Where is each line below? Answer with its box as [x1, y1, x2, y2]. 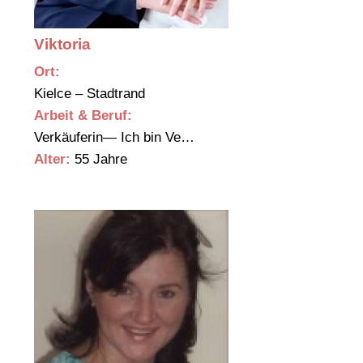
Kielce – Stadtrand [34, 86, 149, 102]
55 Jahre [70, 152, 127, 168]
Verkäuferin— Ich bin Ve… [34, 130, 199, 146]
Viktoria [34, 36, 91, 53]
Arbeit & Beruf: [34, 108, 132, 124]
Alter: [34, 152, 70, 168]
